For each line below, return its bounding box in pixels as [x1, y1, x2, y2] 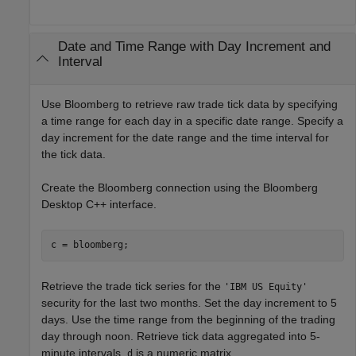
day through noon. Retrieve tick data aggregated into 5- [41, 329, 320, 342]
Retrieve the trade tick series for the [41, 279, 224, 292]
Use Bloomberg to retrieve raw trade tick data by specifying [41, 97, 338, 110]
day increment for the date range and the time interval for [41, 130, 329, 144]
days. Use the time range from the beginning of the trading [41, 312, 335, 326]
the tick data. [41, 147, 106, 161]
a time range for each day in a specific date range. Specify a [41, 114, 343, 127]
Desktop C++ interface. [41, 197, 157, 211]
